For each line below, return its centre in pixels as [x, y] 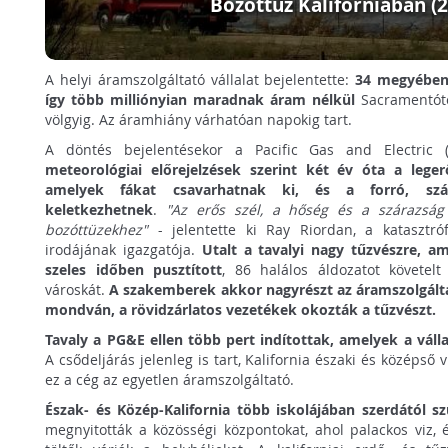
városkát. [77, 289]
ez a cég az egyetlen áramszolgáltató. [170, 379]
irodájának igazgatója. [123, 249]
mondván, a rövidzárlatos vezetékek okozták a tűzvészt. [241, 309]
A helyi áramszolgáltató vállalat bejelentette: [200, 79]
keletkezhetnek [99, 209]
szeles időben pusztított [134, 269]
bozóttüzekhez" [97, 229]
